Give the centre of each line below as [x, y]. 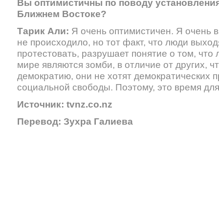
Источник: [42, 104]
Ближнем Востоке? [62, 14]
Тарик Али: [44, 31]
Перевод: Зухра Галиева [75, 121]
